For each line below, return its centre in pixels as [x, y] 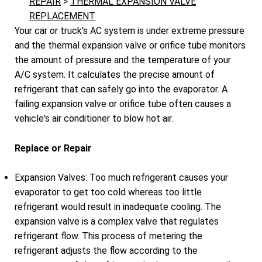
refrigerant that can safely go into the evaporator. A [121, 89]
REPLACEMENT [62, 16]
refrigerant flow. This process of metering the [108, 236]
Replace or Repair [53, 148]
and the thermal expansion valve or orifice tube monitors [130, 46]
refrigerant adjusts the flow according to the [106, 251]
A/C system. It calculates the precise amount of [115, 75]
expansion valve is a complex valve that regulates [117, 222]
